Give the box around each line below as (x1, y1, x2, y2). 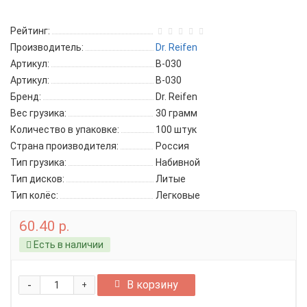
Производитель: (10, 42, 84, 53)
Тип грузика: (10, 157, 66, 168)
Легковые (156, 190, 200, 201)
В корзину (127, 278, 178, 291)
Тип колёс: (10, 190, 58, 201)
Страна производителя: (10, 140, 119, 151)
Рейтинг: (10, 25, 50, 36)
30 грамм (156, 108, 197, 119)
